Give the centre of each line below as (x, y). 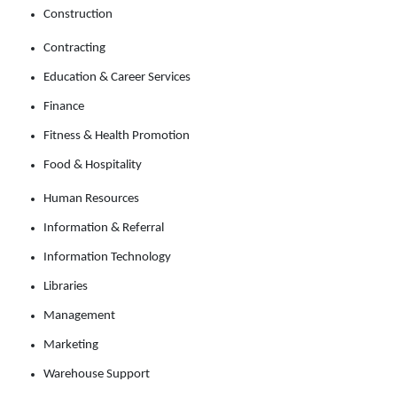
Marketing (71, 346)
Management (79, 316)
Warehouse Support (97, 375)
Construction (78, 15)
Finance (64, 107)
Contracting (74, 49)
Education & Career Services (117, 78)
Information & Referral (104, 229)
